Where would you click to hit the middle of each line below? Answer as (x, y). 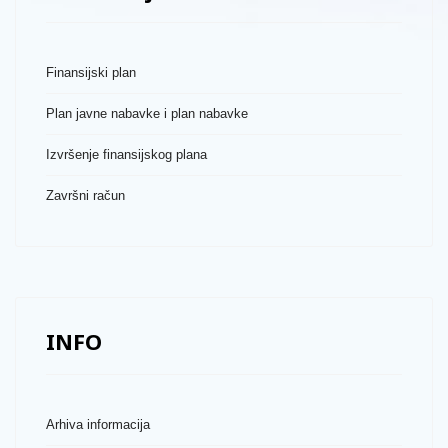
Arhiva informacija (98, 424)
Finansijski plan (91, 72)
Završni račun (85, 195)
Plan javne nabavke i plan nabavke (147, 113)
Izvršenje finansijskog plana (126, 154)
